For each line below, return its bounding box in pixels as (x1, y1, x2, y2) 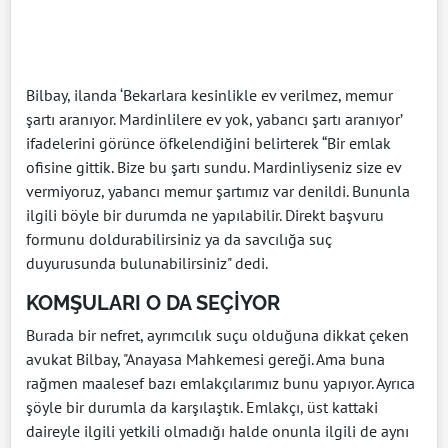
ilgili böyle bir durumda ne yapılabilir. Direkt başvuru (26, 205, 384, 226)
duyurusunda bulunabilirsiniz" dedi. (26, 253, 268, 274)
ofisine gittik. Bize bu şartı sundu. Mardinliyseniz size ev (26, 157, 401, 178)
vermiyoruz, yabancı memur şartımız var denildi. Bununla (26, 181, 410, 202)
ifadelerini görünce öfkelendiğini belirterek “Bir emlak (26, 133, 391, 154)
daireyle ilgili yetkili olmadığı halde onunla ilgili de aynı (26, 421, 409, 442)
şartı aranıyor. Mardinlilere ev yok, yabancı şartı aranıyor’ (26, 109, 402, 130)
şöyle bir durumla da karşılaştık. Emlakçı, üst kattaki (26, 397, 378, 418)
